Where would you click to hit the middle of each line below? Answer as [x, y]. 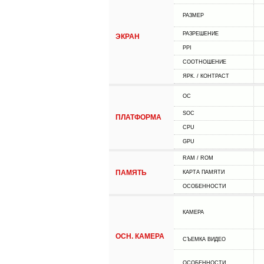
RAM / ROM [198, 158]
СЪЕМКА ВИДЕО [204, 239]
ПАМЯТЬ [131, 173]
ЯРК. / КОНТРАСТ [206, 76]
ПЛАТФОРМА [138, 117]
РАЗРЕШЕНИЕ [200, 34]
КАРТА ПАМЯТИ [203, 172]
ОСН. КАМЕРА [140, 236]
